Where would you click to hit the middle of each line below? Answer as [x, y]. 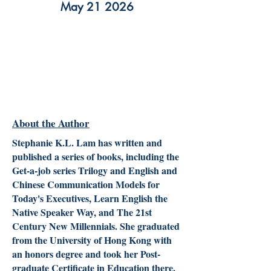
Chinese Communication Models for [86, 184]
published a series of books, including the [96, 156]
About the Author [51, 123]
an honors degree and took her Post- [86, 254]
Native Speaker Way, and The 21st [82, 212]
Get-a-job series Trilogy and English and [95, 170]
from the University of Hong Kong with [92, 240]
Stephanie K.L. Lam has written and [87, 142]
